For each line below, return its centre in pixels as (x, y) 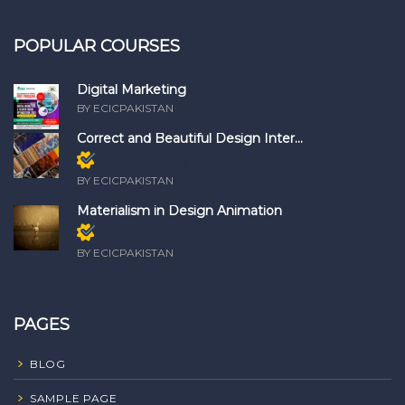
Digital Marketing (132, 89)
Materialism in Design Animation (179, 210)
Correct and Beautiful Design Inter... (190, 138)
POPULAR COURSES (97, 46)
